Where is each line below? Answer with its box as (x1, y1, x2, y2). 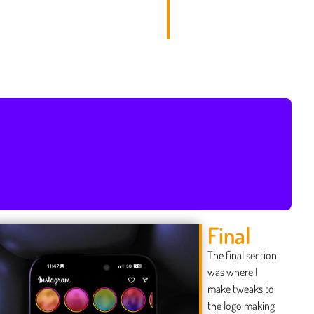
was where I (207, 265, 258, 280)
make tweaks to (207, 282, 275, 296)
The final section (207, 248, 278, 263)
